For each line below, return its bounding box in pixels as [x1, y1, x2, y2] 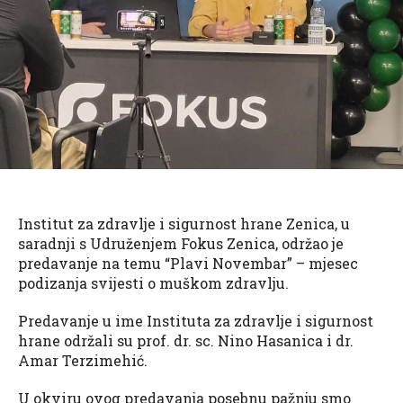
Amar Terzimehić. [18, 350, 148, 370]
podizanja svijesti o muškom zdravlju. [18, 273, 289, 292]
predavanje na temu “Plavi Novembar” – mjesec [18, 253, 358, 273]
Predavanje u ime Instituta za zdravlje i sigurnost [18, 310, 373, 330]
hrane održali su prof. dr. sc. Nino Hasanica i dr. [18, 330, 354, 350]
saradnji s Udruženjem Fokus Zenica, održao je [18, 233, 344, 253]
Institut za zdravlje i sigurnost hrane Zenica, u [18, 213, 350, 233]
